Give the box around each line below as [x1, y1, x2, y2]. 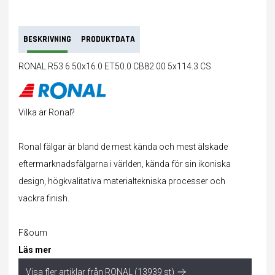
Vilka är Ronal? [18, 107, 75, 117]
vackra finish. [18, 193, 69, 203]
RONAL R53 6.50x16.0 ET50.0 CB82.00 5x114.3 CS [18, 61, 211, 71]
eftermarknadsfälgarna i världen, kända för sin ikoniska [18, 158, 231, 169]
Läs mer [18, 244, 52, 255]
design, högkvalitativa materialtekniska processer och [18, 176, 225, 186]
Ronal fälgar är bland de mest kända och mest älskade [18, 141, 228, 152]
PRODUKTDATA [81, 34, 135, 45]
